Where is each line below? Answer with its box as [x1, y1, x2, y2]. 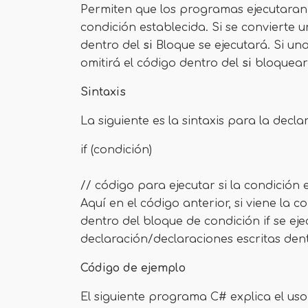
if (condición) [80, 144, 152, 156]
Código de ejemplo [80, 262, 186, 274]
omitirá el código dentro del [80, 57, 242, 69]
